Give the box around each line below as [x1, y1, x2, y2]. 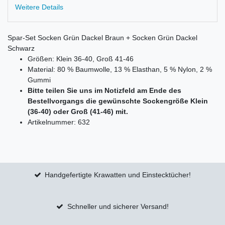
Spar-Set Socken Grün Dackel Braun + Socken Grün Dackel [8, 34, 197, 42]
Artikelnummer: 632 [28, 118, 90, 127]
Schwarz [8, 44, 35, 53]
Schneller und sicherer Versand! [67, 202, 169, 211]
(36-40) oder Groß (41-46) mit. [28, 107, 128, 116]
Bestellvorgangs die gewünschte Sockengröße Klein [28, 97, 208, 105]
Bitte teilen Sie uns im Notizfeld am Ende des [28, 86, 181, 95]
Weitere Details [15, 3, 63, 11]
